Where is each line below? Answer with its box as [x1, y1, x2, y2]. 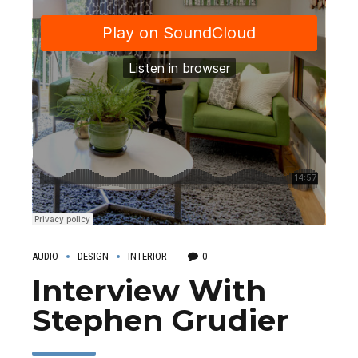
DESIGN [78, 250, 109, 263]
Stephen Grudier [32, 302, 288, 339]
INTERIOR [128, 250, 167, 263]
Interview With [32, 272, 266, 309]
